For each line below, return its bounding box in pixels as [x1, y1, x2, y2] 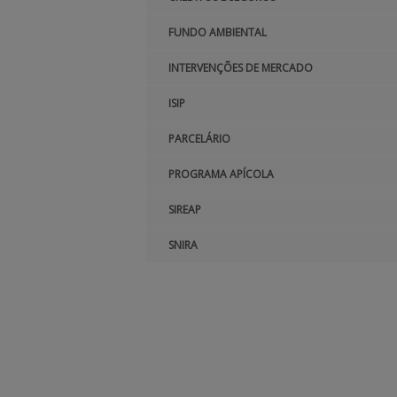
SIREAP [168, 202, 201, 217]
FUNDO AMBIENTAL [168, 25, 267, 40]
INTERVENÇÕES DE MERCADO [168, 60, 313, 75]
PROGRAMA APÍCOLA [168, 167, 274, 182]
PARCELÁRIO [168, 131, 230, 146]
